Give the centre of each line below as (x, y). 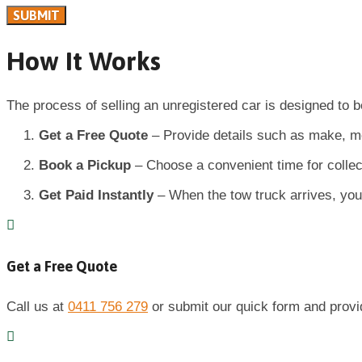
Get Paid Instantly (96, 196)
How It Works (84, 61)
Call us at (37, 307)
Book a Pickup (85, 166)
